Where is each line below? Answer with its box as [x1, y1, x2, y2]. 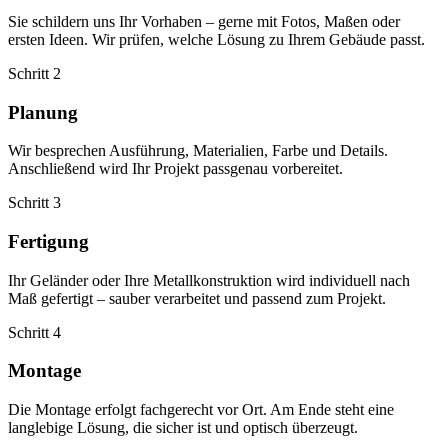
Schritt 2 [8, 64, 61, 82]
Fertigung [8, 230, 89, 252]
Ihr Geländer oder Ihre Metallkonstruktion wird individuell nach [8, 271, 410, 289]
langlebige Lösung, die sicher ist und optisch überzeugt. [8, 419, 358, 437]
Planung [8, 101, 78, 123]
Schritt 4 [8, 323, 61, 341]
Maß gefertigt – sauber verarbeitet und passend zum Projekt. [8, 289, 386, 307]
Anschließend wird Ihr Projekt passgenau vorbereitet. [8, 160, 343, 178]
